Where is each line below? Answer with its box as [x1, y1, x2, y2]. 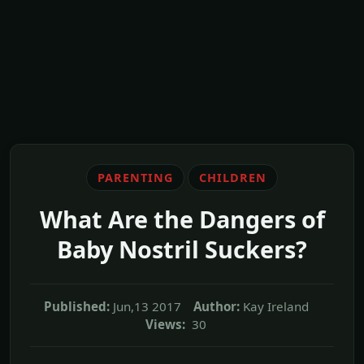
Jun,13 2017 [112, 297, 181, 314]
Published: [43, 297, 110, 314]
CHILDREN [198, 169, 266, 185]
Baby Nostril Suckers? [57, 232, 307, 265]
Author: [193, 297, 240, 314]
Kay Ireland [242, 297, 309, 314]
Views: [145, 315, 185, 332]
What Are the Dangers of [39, 202, 325, 235]
